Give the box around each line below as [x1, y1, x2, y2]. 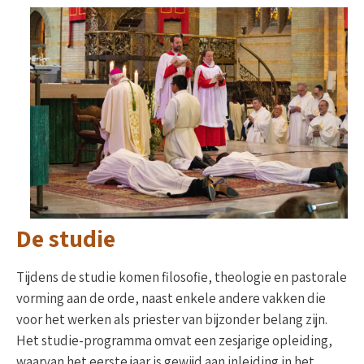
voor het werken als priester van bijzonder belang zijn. [16, 310, 327, 329]
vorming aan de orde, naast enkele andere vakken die [16, 289, 326, 308]
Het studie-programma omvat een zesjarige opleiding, [16, 331, 332, 350]
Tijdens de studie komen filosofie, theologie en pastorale [16, 268, 347, 287]
